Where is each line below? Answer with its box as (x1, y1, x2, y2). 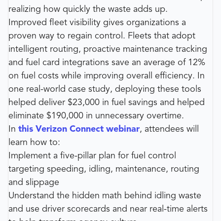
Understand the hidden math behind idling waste (8, 191, 201, 200)
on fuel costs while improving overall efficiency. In (8, 71, 205, 80)
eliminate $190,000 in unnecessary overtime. (8, 111, 186, 120)
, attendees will (140, 124, 199, 134)
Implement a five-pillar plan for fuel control (8, 151, 176, 160)
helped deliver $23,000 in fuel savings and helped (8, 98, 205, 107)
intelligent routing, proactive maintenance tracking (8, 44, 207, 54)
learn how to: (8, 138, 60, 147)
